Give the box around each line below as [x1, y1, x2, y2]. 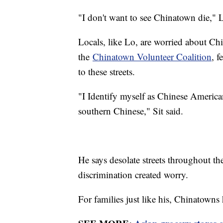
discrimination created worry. [78, 168, 188, 181]
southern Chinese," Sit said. [78, 104, 183, 117]
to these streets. [78, 65, 138, 78]
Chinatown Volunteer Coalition [93, 50, 212, 63]
